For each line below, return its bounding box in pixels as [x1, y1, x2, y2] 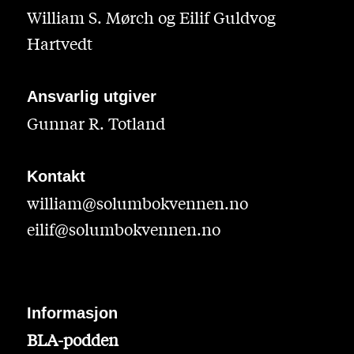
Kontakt [26, 168, 85, 186]
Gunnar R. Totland [26, 112, 165, 134]
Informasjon [26, 303, 118, 322]
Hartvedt [26, 32, 92, 55]
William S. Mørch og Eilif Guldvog [26, 6, 276, 28]
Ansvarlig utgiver [26, 88, 156, 106]
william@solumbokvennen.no [26, 192, 248, 214]
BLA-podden [26, 328, 119, 350]
